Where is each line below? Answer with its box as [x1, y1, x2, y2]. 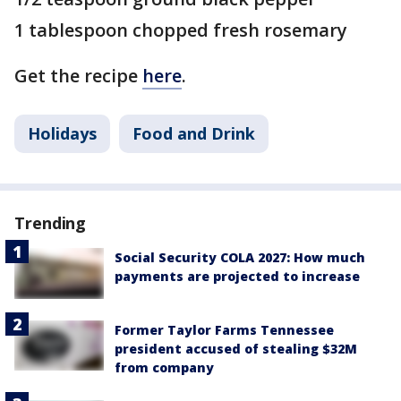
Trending [14, 212, 87, 235]
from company [115, 358, 214, 376]
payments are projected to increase [115, 268, 360, 286]
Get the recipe [14, 64, 142, 89]
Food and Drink [132, 123, 255, 145]
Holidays [28, 123, 97, 145]
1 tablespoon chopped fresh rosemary [14, 18, 347, 43]
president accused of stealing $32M [115, 339, 357, 357]
